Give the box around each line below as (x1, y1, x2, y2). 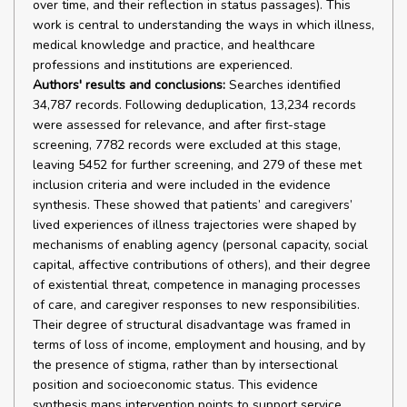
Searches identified (225, 76, 341, 94)
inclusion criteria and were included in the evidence (33, 176, 331, 194)
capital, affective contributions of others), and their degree (33, 256, 371, 273)
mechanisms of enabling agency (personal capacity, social (33, 236, 368, 253)
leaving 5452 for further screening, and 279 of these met (33, 156, 362, 174)
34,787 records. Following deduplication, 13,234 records (33, 96, 356, 114)
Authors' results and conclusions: (33, 76, 225, 94)
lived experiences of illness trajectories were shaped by (33, 216, 356, 233)
